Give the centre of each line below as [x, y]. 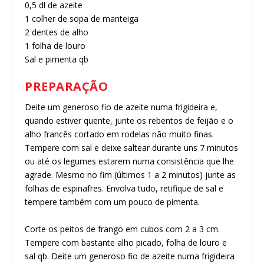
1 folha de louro [55, 45]
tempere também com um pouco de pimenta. [113, 202]
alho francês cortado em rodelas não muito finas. [120, 134]
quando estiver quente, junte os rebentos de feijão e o [129, 121]
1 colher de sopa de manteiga [82, 18]
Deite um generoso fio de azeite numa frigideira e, [121, 107]
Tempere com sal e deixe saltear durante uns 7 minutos [132, 148]
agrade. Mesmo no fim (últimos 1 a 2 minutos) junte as [131, 175]
